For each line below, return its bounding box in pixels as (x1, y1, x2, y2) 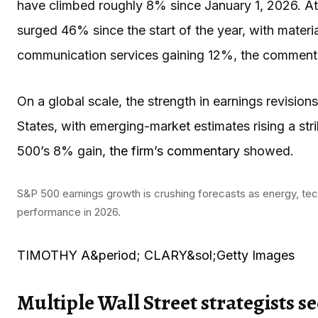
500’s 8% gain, (17, 143, 109, 158)
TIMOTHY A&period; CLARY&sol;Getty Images (17, 247, 295, 263)
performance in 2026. (17, 204, 121, 219)
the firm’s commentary (109, 143, 240, 158)
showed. (240, 143, 294, 158)
